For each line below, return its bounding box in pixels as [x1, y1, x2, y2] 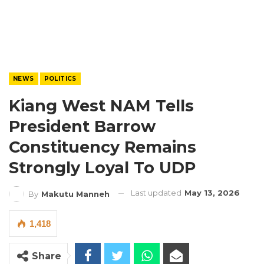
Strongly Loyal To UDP [9, 158, 196, 177]
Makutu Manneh [41, 189, 110, 199]
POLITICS [44, 75, 77, 82]
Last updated [131, 188, 183, 197]
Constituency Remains [9, 137, 196, 157]
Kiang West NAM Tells [9, 96, 194, 115]
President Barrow [9, 117, 156, 136]
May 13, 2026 [184, 188, 240, 197]
